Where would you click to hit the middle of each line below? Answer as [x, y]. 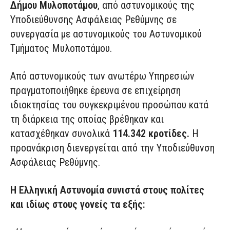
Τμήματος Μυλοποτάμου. [61, 49]
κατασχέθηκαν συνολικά [61, 134]
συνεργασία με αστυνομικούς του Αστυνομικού [106, 34]
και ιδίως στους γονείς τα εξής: [78, 205]
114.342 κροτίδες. [151, 134]
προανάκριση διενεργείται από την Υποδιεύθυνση [112, 148]
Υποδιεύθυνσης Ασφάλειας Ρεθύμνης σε [93, 20]
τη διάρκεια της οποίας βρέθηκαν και [87, 119]
